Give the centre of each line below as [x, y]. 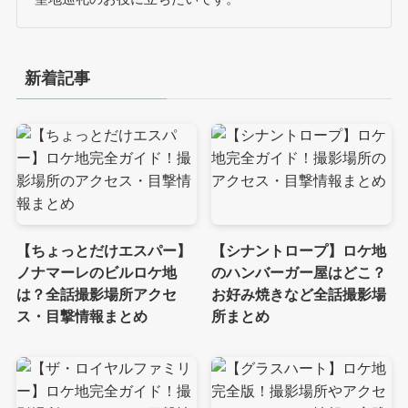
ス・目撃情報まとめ [82, 316]
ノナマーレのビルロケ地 [96, 273]
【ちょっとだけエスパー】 [103, 251]
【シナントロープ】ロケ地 [299, 251]
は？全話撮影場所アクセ [96, 295]
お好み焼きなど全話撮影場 [299, 295]
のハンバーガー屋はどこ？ [299, 273]
